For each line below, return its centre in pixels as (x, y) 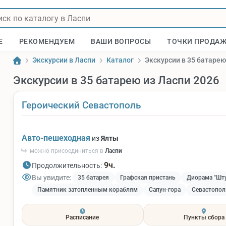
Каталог (120, 60)
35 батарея (93, 178)
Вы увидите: (51, 177)
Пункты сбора (204, 217)
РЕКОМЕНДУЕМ (47, 41)
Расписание (82, 217)
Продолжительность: (67, 165)
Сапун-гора (165, 190)
